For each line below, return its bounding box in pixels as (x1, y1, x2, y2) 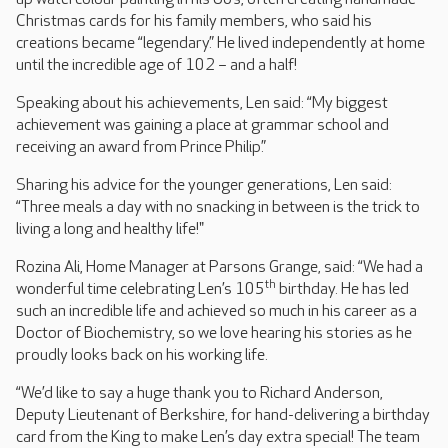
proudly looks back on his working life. (16, 346, 268, 366)
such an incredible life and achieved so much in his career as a (16, 302, 417, 322)
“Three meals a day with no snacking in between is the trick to (16, 198, 420, 218)
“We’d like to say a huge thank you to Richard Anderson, (16, 384, 383, 404)
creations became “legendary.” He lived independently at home (16, 34, 425, 54)
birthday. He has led (276, 280, 409, 300)
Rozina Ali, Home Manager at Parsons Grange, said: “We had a (16, 258, 423, 278)
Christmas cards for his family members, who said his (16, 12, 372, 32)
